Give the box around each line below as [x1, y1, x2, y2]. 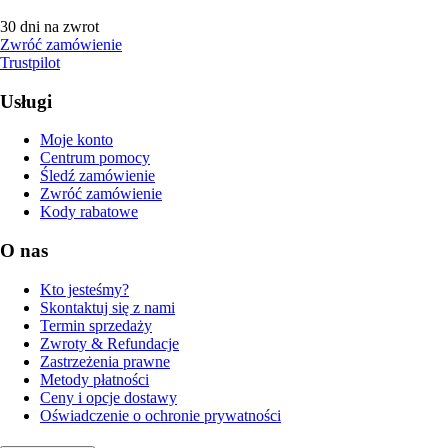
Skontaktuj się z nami [40, 298, 175, 316]
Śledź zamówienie [40, 167, 155, 185]
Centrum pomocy [40, 149, 150, 167]
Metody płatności [40, 370, 149, 388]
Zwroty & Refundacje [40, 334, 179, 352]
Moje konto [40, 131, 113, 149]
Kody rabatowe [40, 203, 138, 221]
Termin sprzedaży [40, 316, 152, 334]
